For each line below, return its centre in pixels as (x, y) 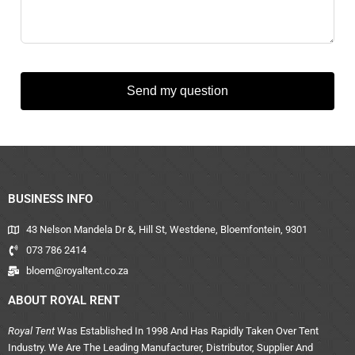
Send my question (177, 91)
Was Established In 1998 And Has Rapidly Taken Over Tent (187, 331)
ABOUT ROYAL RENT (64, 300)
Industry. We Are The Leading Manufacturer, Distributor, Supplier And (160, 347)
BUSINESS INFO (50, 199)
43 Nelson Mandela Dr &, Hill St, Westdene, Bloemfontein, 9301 (166, 229)
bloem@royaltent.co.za (77, 271)
